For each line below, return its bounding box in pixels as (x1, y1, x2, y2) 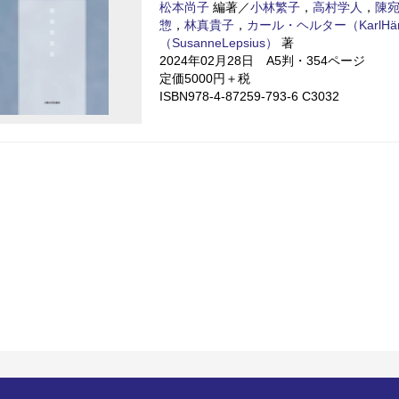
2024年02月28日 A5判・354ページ (159, 53, 365, 68)
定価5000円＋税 (159, 70, 250, 85)
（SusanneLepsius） (159, 35, 278, 50)
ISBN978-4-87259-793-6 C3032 (159, 88, 352, 103)
